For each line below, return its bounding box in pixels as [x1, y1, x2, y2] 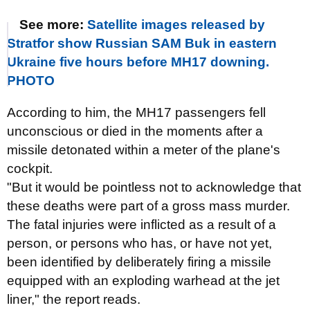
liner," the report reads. [7, 292, 140, 307]
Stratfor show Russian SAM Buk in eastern [7, 36, 277, 51]
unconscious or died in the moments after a [7, 124, 263, 138]
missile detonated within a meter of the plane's [7, 143, 280, 157]
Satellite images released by [87, 17, 265, 32]
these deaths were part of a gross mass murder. [7, 199, 290, 213]
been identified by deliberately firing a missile [7, 255, 271, 269]
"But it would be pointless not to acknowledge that [7, 180, 301, 194]
